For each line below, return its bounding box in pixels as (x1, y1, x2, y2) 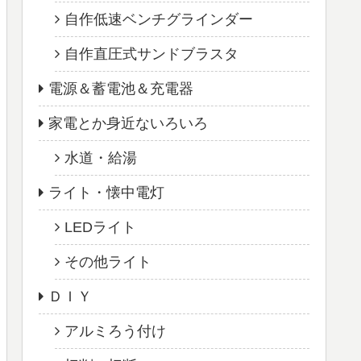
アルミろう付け (64, 322, 166, 339)
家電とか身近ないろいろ (48, 114, 208, 131)
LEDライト (64, 218, 136, 235)
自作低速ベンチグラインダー (64, 10, 253, 27)
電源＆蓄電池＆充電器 (48, 80, 193, 97)
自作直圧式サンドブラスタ (64, 45, 239, 62)
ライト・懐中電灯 (48, 184, 164, 201)
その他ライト (64, 253, 151, 270)
